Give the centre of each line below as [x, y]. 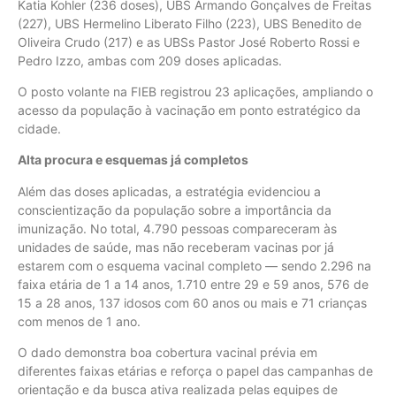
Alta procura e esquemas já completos [134, 160]
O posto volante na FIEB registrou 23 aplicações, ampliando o [195, 92]
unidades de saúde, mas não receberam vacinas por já [176, 247]
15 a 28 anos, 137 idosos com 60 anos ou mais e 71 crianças [192, 302]
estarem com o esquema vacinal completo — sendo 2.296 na [194, 265]
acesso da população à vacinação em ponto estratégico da [189, 110]
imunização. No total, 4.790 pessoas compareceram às [177, 228]
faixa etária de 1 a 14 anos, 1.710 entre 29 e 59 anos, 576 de [193, 284]
